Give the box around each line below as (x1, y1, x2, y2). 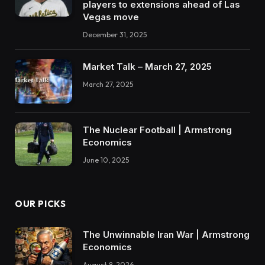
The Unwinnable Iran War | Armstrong (83, 229, 250, 241)
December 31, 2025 (83, 30, 147, 40)
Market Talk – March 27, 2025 (83, 61, 212, 73)
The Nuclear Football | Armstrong (83, 124, 232, 135)
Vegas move (83, 11, 139, 23)
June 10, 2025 (83, 155, 129, 164)
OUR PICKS (15, 198, 66, 210)
